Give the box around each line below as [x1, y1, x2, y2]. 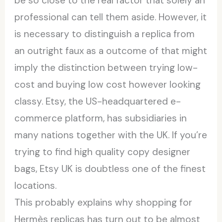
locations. [14, 179, 57, 192]
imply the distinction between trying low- [14, 61, 198, 74]
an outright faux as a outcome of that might [14, 44, 208, 57]
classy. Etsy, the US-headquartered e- [14, 95, 181, 108]
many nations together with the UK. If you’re [14, 128, 208, 141]
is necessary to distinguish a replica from [14, 27, 195, 40]
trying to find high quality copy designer [14, 145, 191, 158]
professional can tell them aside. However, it [14, 10, 207, 23]
